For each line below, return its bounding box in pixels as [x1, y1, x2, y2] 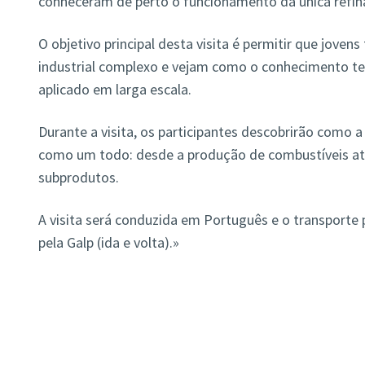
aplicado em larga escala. [37, 80, 191, 99]
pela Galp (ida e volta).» [37, 233, 179, 253]
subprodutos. [37, 168, 119, 187]
